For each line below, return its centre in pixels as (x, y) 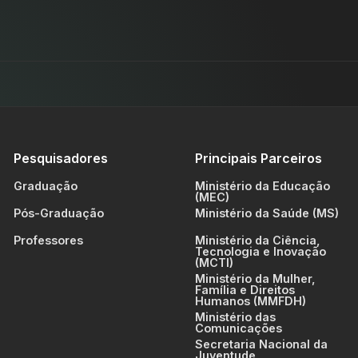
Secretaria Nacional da (261, 344)
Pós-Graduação (58, 213)
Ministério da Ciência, (258, 240)
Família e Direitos (245, 290)
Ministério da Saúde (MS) (267, 213)
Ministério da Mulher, (255, 278)
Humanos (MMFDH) (251, 301)
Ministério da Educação (263, 186)
